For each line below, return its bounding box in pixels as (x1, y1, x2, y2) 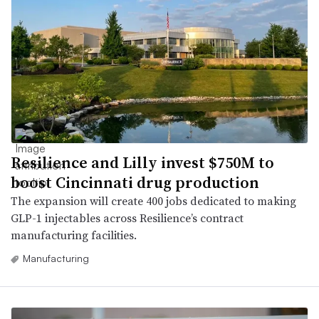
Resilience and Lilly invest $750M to (11, 151, 274, 173)
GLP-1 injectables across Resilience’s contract (11, 209, 244, 226)
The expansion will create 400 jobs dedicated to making (11, 192, 296, 209)
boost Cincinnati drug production (11, 171, 259, 193)
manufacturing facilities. (11, 226, 137, 243)
